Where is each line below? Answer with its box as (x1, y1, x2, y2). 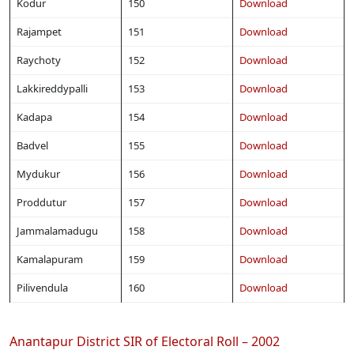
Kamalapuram (17, 252, 83, 267)
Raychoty (17, 53, 61, 68)
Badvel (17, 138, 48, 153)
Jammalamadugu (17, 224, 98, 239)
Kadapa (17, 110, 52, 125)
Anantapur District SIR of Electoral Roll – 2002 (9, 333, 280, 351)
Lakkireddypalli (17, 81, 88, 96)
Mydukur (17, 167, 60, 182)
